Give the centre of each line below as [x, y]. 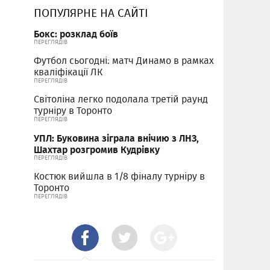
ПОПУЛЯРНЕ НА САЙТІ [91, 13]
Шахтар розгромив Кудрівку [97, 149]
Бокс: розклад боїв [76, 34]
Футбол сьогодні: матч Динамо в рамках [124, 61]
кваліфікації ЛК [68, 72]
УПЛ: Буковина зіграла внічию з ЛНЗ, [116, 138]
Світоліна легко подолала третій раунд [121, 99]
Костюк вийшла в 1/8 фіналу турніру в [119, 177]
